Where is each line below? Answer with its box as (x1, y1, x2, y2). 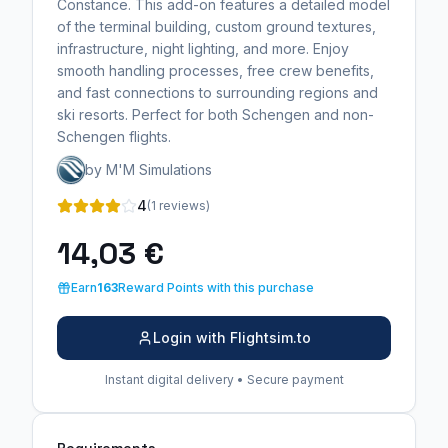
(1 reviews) (147, 198, 210, 214)
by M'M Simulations (85, 161, 212, 179)
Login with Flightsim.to (153, 329, 311, 347)
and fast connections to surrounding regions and (57, 84, 378, 102)
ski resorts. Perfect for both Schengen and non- (57, 106, 374, 124)
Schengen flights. (57, 128, 171, 146)
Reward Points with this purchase (118, 280, 314, 296)
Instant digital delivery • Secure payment (104, 372, 344, 388)
